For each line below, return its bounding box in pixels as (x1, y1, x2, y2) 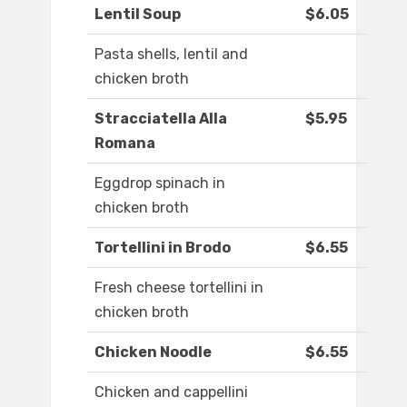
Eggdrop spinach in (94, 174, 225, 193)
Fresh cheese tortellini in (94, 279, 263, 297)
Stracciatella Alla (94, 110, 227, 128)
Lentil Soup (94, 5, 181, 24)
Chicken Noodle (94, 343, 212, 362)
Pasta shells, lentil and (94, 45, 248, 64)
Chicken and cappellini (94, 383, 248, 402)
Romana (94, 134, 155, 153)
